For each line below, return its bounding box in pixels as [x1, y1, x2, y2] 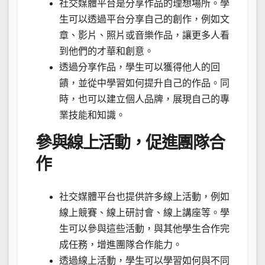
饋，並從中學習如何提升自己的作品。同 [59, 78, 230, 89]
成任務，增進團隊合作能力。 [59, 239, 182, 250]
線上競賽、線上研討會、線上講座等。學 [59, 207, 230, 218]
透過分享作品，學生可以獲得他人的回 [59, 62, 220, 73]
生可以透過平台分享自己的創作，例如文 [59, 14, 230, 25]
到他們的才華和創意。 [59, 46, 154, 57]
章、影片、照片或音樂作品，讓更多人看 [59, 30, 230, 41]
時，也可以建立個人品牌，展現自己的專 [59, 94, 230, 105]
